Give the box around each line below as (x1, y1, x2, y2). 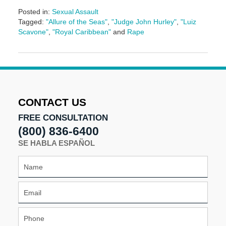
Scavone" (18, 28, 48, 36)
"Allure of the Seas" (45, 18, 107, 26)
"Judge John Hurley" (111, 18, 177, 26)
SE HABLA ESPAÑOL (18, 139, 95, 148)
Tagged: (18, 18, 44, 26)
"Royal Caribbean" (52, 28, 111, 36)
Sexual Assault (51, 8, 98, 16)
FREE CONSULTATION (18, 113, 108, 123)
